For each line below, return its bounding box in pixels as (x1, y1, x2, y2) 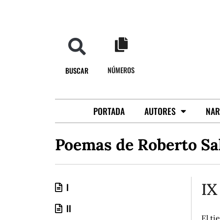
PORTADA (93, 105, 125, 117)
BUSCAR (65, 65, 89, 76)
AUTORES (144, 105, 176, 117)
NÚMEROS (108, 65, 135, 75)
